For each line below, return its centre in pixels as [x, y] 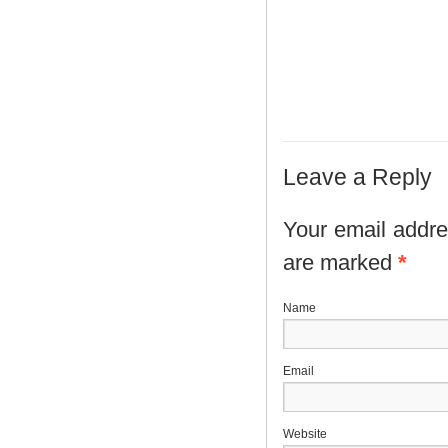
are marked [340, 262]
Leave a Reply [357, 177]
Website [305, 434]
